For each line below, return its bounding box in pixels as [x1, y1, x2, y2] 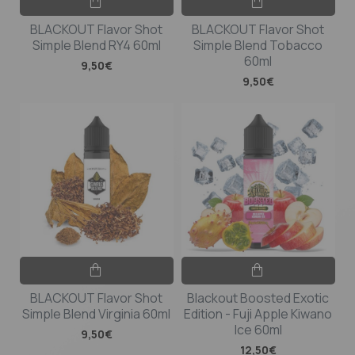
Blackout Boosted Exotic [187, 288, 330, 307]
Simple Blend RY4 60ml [32, 36, 161, 54]
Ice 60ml [234, 320, 282, 338]
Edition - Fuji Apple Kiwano [184, 304, 333, 323]
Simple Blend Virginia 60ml [22, 304, 171, 323]
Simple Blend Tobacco [193, 36, 323, 54]
